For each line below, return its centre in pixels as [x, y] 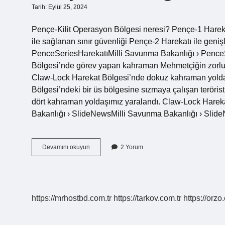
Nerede [100, 174]
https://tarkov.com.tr [147, 198]
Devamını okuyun [66, 147]
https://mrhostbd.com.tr [72, 198]
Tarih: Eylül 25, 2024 [60, 7]
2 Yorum [132, 147]
